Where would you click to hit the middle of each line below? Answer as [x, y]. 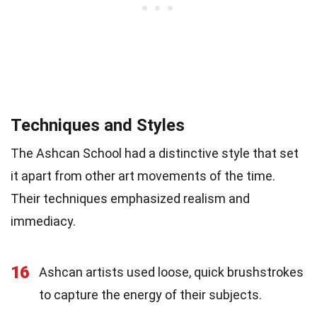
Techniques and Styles [98, 126]
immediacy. [43, 221]
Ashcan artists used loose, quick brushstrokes [171, 272]
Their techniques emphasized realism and [130, 199]
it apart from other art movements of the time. [143, 176]
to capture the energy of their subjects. [150, 295]
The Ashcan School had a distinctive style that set [155, 154]
